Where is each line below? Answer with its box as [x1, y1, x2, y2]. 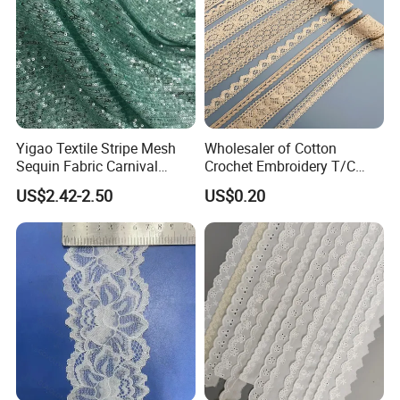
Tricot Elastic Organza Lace [204, 173, 377, 194]
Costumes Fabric [16, 173, 123, 194]
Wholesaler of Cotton [204, 137, 337, 158]
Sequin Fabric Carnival [16, 155, 159, 176]
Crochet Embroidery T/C [204, 155, 355, 176]
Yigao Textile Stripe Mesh [16, 137, 177, 158]
